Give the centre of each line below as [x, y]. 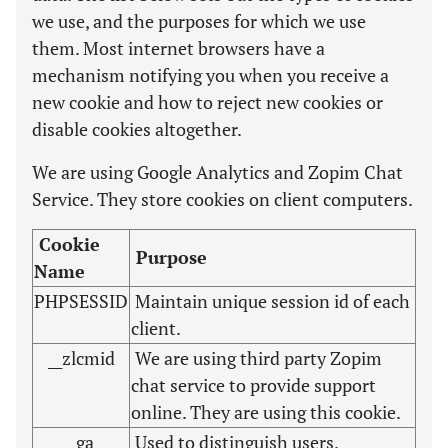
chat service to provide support [253, 385]
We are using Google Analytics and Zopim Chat [217, 172]
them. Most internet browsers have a [178, 48]
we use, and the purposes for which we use [199, 21]
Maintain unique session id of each [270, 301]
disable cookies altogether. [137, 129]
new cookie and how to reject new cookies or [207, 102]
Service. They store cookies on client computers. [222, 199]
